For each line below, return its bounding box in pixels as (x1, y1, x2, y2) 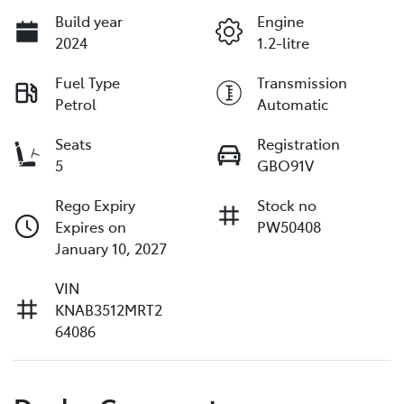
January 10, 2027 (55, 238, 167, 259)
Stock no (257, 195, 317, 216)
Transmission (257, 72, 347, 93)
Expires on (55, 216, 126, 237)
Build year (55, 11, 123, 32)
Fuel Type (55, 72, 120, 93)
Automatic (257, 94, 328, 115)
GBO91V (257, 155, 314, 176)
